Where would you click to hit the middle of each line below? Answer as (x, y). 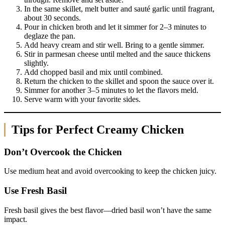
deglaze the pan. (50, 36)
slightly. (36, 63)
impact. (16, 219)
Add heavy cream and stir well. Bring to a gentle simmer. (114, 45)
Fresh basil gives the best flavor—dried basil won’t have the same (108, 210)
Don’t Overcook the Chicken (63, 152)
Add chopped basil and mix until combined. (93, 72)
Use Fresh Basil (35, 190)
